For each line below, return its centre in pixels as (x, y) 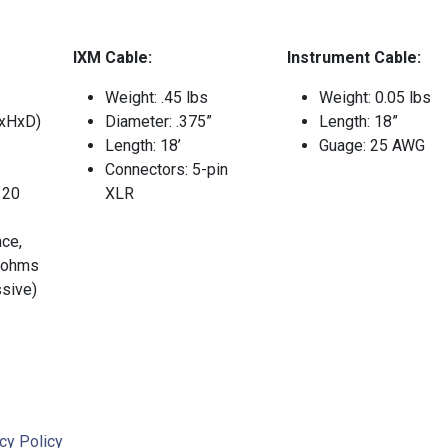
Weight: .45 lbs (156, 98)
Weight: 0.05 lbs (374, 98)
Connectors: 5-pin (166, 170)
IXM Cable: (112, 58)
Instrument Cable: (353, 58)
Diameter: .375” (158, 122)
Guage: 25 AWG (371, 146)
